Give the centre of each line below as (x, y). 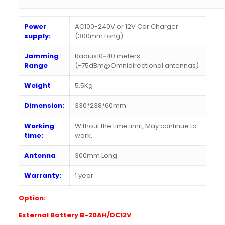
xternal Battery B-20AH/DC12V (76, 215)
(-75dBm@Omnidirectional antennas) (137, 66)
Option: (32, 198)
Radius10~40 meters (107, 56)
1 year (84, 176)
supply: (37, 36)
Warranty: (42, 176)
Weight (37, 86)
